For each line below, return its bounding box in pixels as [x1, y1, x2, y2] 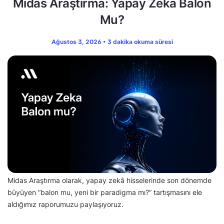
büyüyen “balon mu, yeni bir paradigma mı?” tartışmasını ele [7, 188, 202, 197]
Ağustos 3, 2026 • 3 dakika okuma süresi [51, 38, 173, 46]
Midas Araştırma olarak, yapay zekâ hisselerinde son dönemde [7, 176, 211, 185]
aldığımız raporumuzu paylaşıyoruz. [7, 200, 123, 209]
